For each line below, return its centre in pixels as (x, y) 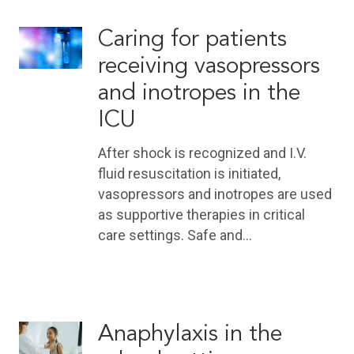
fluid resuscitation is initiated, (189, 173)
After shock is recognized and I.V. (202, 153)
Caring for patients (192, 40)
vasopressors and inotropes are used (215, 194)
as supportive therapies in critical (201, 214)
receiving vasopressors (209, 66)
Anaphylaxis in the (190, 334)
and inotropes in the (199, 93)
